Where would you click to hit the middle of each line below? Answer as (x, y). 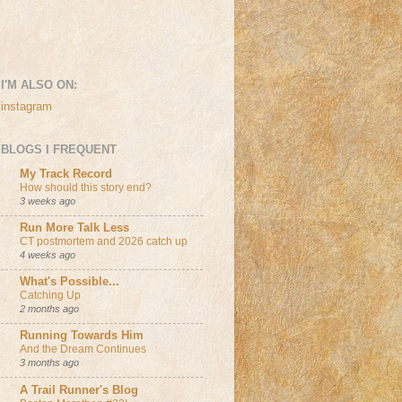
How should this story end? (86, 187)
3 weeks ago (48, 201)
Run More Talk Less (74, 227)
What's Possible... (70, 282)
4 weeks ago (48, 254)
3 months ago (49, 363)
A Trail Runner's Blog (79, 390)
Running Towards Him (82, 336)
